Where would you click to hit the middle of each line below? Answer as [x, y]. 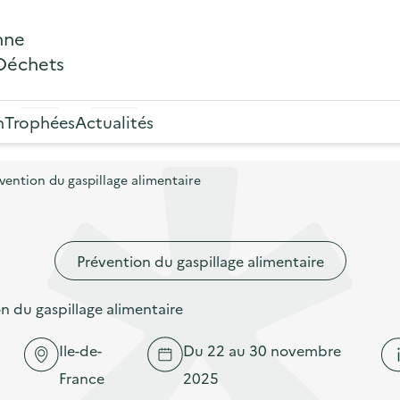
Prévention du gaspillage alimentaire [200, 260]
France [81, 377]
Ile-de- [80, 350]
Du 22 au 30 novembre [262, 350]
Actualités [114, 121]
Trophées [40, 121]
